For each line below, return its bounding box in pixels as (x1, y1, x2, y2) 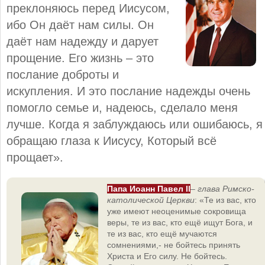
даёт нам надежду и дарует (7, 34, 159, 48)
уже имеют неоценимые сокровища (107, 206, 246, 216)
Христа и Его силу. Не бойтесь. (107, 251, 227, 261)
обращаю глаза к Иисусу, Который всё (7, 134, 216, 147)
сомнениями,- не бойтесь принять (107, 240, 240, 250)
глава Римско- (198, 183, 254, 193)
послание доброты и (7, 67, 119, 81)
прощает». (7, 150, 63, 164)
